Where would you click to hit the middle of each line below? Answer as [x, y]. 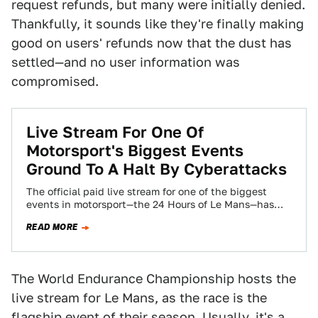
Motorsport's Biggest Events [135, 150]
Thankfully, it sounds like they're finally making [158, 24]
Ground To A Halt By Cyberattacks [157, 169]
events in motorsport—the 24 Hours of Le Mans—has [150, 204]
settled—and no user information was [126, 62]
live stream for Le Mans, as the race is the [139, 298]
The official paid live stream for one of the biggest [147, 192]
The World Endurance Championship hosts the [154, 279]
